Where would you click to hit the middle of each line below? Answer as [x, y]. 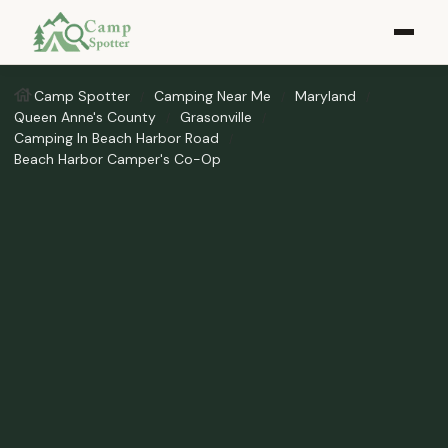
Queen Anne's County [85, 117]
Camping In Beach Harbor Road [116, 138]
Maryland [325, 96]
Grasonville [216, 117]
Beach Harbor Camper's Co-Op [117, 159]
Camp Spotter [82, 96]
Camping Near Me [212, 96]
